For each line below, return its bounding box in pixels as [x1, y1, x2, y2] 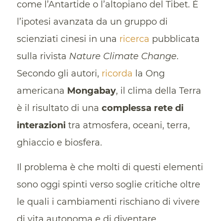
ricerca [119, 34, 149, 44]
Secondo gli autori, [16, 68, 102, 79]
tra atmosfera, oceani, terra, [65, 120, 190, 131]
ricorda [101, 68, 133, 79]
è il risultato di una [16, 103, 102, 113]
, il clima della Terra [115, 85, 201, 96]
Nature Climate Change [69, 51, 177, 62]
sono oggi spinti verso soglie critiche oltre [16, 179, 200, 190]
